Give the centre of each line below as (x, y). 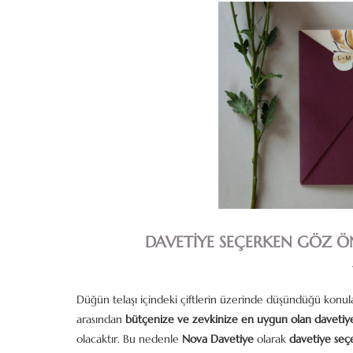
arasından (101, 319)
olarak (271, 339)
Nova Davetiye (218, 339)
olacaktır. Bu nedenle (129, 339)
